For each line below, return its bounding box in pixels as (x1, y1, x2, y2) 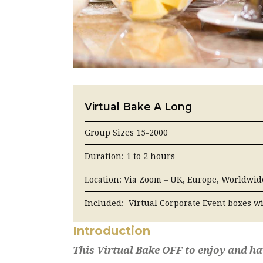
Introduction (73, 223, 150, 238)
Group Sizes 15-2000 (85, 127, 168, 137)
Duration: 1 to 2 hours (85, 151, 175, 161)
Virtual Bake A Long (85, 100, 192, 113)
